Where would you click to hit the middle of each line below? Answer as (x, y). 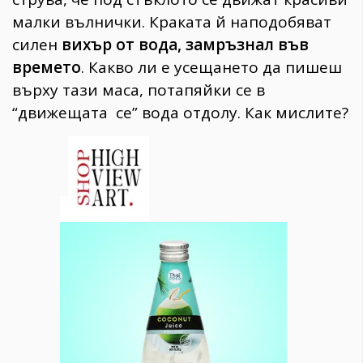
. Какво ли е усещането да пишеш (211, 67)
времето (47, 67)
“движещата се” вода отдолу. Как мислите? (180, 112)
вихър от (98, 44)
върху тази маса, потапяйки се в (139, 90)
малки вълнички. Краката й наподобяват (172, 21)
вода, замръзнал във (222, 44)
